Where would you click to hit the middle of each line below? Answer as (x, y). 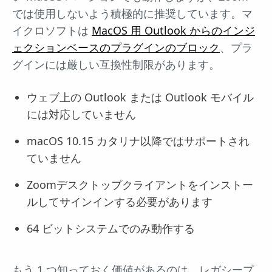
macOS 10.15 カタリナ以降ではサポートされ (138, 141)
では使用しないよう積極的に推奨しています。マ (132, 14)
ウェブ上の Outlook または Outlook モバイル (140, 97)
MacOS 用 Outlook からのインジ (173, 31)
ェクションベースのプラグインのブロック (116, 48)
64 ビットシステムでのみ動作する (111, 229)
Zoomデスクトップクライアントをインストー (140, 185)
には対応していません (81, 114)
